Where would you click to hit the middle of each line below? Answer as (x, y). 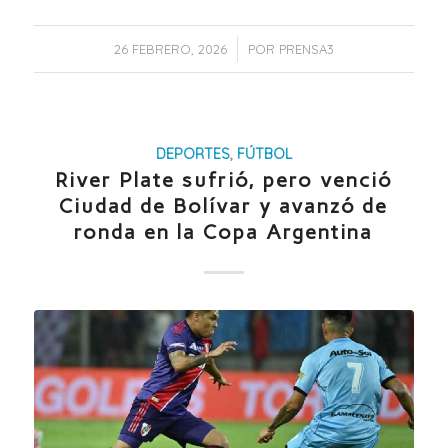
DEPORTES (192, 154)
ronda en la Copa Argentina (224, 232)
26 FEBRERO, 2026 (170, 49)
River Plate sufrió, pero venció (224, 180)
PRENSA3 (306, 49)
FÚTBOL (264, 154)
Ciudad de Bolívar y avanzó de (224, 206)
